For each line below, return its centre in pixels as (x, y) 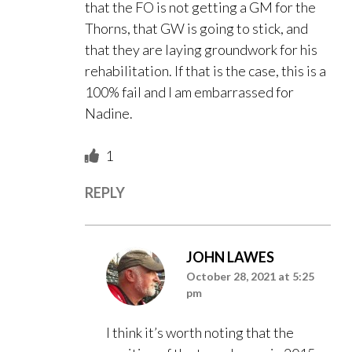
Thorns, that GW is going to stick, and (196, 29)
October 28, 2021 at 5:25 (250, 277)
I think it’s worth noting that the (200, 333)
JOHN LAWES (230, 257)
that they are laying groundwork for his (201, 50)
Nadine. (109, 114)
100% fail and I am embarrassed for (189, 92)
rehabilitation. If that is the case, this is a (205, 71)
